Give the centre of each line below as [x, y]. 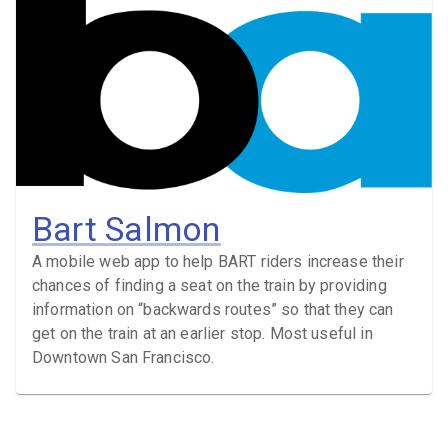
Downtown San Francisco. [123, 358]
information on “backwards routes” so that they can [213, 310]
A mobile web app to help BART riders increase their [218, 262]
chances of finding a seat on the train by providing [209, 286]
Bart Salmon [126, 229]
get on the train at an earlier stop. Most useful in [202, 334]
